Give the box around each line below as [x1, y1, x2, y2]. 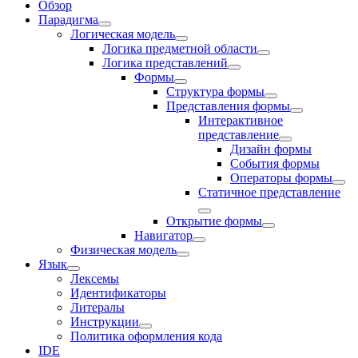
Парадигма [38, 13, 98, 26]
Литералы [70, 300, 125, 314]
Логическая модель [70, 27, 175, 41]
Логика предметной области [102, 42, 257, 55]
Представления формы [166, 99, 290, 113]
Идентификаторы [70, 286, 166, 300]
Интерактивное [198, 113, 283, 127]
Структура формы [166, 85, 265, 98]
